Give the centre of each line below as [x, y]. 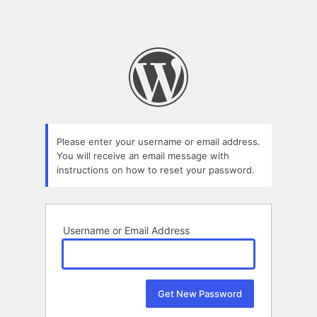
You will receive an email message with [143, 155]
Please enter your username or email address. [158, 141]
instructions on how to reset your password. [156, 169]
